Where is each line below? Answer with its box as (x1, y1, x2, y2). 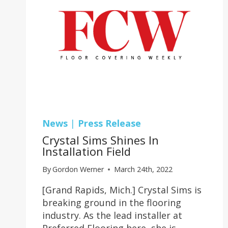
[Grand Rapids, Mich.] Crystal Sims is (42, 183, 202, 196)
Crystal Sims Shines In (42, 132, 159, 148)
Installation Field (42, 144, 131, 159)
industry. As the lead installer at (42, 209, 182, 221)
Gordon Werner (52, 164, 104, 174)
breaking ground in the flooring (42, 196, 181, 209)
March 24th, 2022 (114, 164, 173, 174)
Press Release (78, 117, 141, 130)
